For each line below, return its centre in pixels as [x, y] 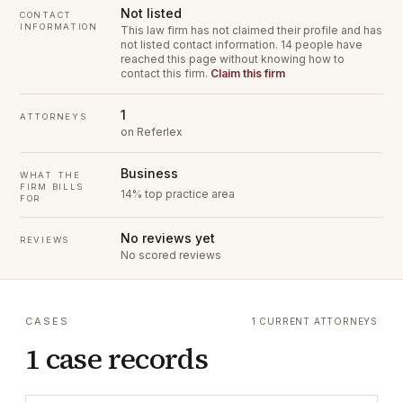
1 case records [117, 359]
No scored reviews [171, 255]
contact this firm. [166, 73]
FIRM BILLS [52, 187]
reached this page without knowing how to [233, 59]
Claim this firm [248, 73]
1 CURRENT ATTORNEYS [314, 321]
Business [149, 173]
